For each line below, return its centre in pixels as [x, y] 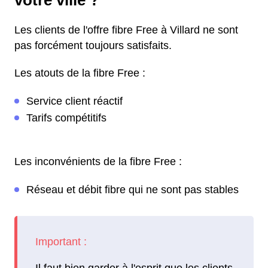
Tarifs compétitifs [66, 118]
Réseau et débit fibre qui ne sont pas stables [133, 190]
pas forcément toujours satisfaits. [93, 45]
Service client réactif [74, 101]
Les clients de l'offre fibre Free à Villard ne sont [126, 30]
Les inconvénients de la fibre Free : [98, 162]
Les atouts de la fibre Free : [80, 73]
